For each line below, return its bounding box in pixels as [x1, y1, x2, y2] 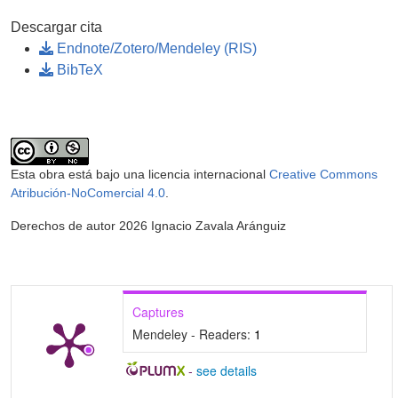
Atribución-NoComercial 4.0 [11, 186, 165, 201]
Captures [132, 303, 184, 322]
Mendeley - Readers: [132, 325, 254, 344]
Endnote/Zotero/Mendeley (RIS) [53, 41, 257, 57]
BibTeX [53, 62, 103, 78]
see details [195, 362, 257, 380]
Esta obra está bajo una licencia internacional [11, 167, 269, 182]
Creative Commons [269, 167, 378, 182]
